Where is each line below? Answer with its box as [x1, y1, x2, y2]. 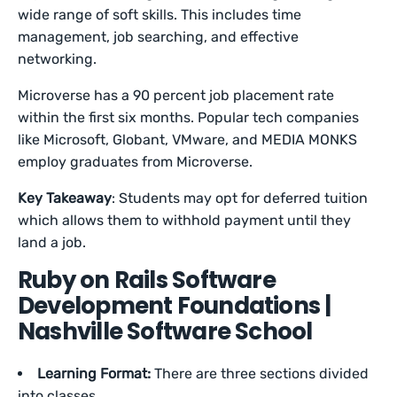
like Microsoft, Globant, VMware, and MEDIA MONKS [18, 131, 358, 148]
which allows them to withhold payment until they [18, 212, 352, 229]
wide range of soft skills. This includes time [18, 6, 302, 23]
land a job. [18, 234, 90, 251]
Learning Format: [37, 365, 154, 382]
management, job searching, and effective [18, 28, 300, 45]
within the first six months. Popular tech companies [18, 109, 360, 126]
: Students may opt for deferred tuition [112, 190, 369, 206]
